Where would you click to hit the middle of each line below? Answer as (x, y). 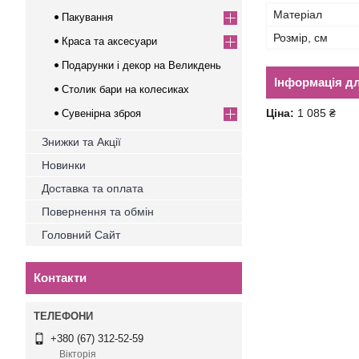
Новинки (64, 165)
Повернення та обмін (98, 212)
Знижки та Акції (81, 142)
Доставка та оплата (93, 188)
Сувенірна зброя (101, 113)
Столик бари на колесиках (125, 89)
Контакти (60, 278)
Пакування (87, 17)
